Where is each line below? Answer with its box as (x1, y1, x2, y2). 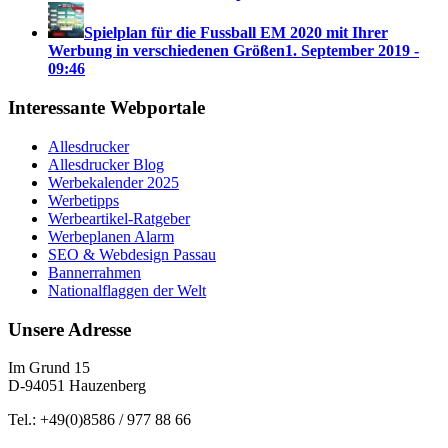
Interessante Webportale (8, 97, 205, 119)
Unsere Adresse (8, 318, 131, 340)
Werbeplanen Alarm (48, 227, 174, 245)
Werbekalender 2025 (48, 173, 179, 191)
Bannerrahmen (48, 263, 141, 281)
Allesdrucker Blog (48, 155, 164, 173)
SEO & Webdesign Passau (48, 245, 216, 263)
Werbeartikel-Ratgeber (48, 209, 190, 227)
